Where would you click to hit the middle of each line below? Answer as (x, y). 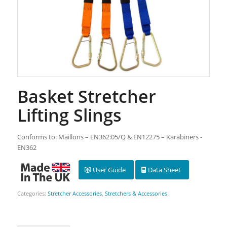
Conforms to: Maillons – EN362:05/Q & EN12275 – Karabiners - (109, 137)
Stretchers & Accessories (136, 193)
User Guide (109, 169)
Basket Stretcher (86, 96)
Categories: (32, 193)
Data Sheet (164, 169)
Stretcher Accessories (74, 193)
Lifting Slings (69, 115)
